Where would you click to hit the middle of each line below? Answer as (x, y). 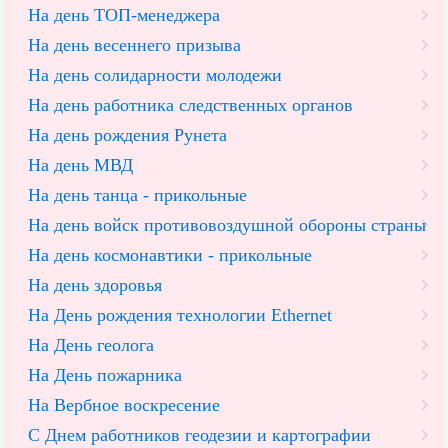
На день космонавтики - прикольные (170, 255)
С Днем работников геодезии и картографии (199, 435)
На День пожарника (105, 375)
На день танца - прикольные (137, 195)
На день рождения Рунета (127, 135)
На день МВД (80, 165)
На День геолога (91, 345)
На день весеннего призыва (134, 45)
